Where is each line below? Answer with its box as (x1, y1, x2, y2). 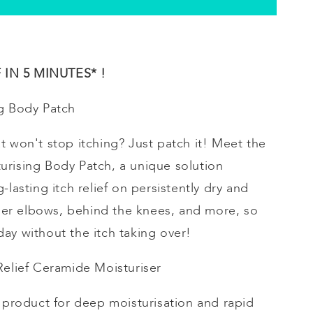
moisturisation (109, 294, 194, 312)
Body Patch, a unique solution (41, 157, 224, 175)
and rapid (193, 294, 254, 312)
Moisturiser (94, 259, 162, 277)
